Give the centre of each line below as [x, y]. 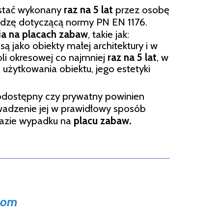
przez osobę [141, 9]
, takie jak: [109, 34]
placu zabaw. [103, 120]
